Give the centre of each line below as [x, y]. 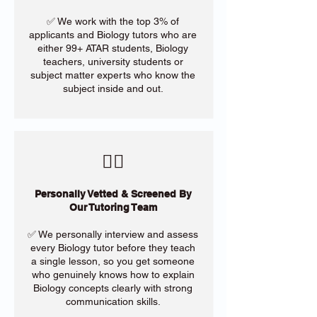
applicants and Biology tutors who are [113, 35]
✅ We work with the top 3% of [113, 21]
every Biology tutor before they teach [113, 248]
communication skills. [113, 301]
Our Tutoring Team [113, 207]
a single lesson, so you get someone [113, 261]
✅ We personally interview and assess [113, 234]
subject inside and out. [113, 88]
